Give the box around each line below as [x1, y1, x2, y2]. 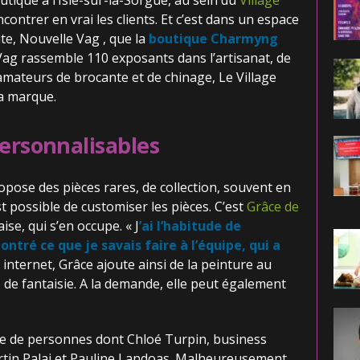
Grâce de [246, 198, 299, 215]
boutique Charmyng [148, 30, 278, 47]
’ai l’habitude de [138, 217, 241, 235]
